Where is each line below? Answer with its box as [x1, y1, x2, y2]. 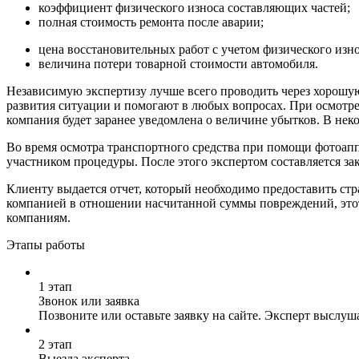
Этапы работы [6, 237, 85, 252]
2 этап [38, 337, 72, 351]
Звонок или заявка [38, 293, 139, 308]
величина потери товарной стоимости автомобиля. [38, 56, 318, 71]
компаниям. [6, 210, 71, 224]
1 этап [38, 279, 72, 293]
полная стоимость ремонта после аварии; [38, 14, 264, 29]
